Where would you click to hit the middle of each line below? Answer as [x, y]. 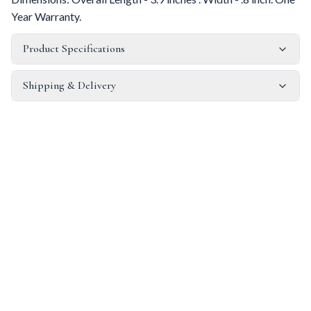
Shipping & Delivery [69, 85]
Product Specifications [74, 49]
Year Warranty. [46, 16]
